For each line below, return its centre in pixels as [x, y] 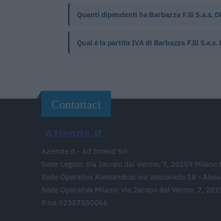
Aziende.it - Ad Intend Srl [84, 151]
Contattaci [76, 104]
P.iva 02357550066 [74, 202]
